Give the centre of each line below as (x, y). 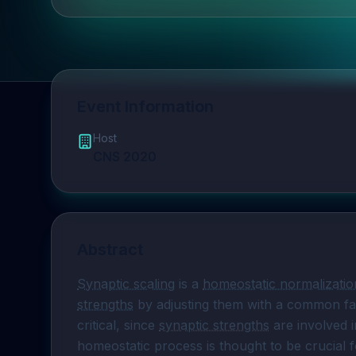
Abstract (110, 250)
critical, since (118, 325)
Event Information (145, 106)
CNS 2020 (125, 157)
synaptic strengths (214, 325)
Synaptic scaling (126, 284)
